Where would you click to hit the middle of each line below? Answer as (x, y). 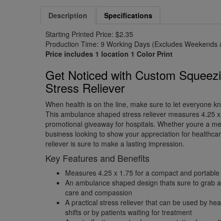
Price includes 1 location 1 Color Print (109, 54)
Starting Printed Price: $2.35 (90, 34)
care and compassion (99, 192)
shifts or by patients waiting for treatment (129, 212)
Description (68, 15)
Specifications (129, 15)
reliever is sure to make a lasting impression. (115, 144)
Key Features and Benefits (98, 158)
